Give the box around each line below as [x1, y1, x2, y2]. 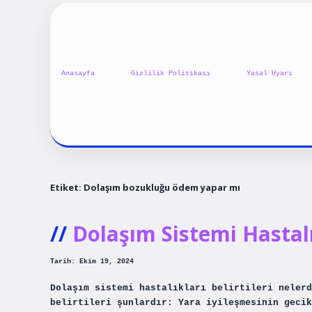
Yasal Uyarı [247, 70, 292, 78]
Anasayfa [61, 70, 95, 78]
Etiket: [50, 180, 84, 194]
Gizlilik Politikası [131, 70, 210, 78]
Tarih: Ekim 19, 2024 [50, 258, 134, 266]
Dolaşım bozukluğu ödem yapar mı [84, 180, 240, 194]
